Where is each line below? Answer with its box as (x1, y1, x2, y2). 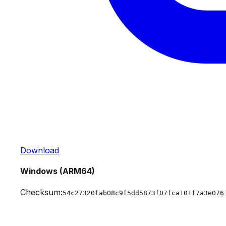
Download (20, 145, 59, 156)
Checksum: (20, 187, 63, 197)
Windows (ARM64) (20, 166, 95, 177)
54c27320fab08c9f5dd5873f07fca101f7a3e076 (63, 189, 224, 197)
